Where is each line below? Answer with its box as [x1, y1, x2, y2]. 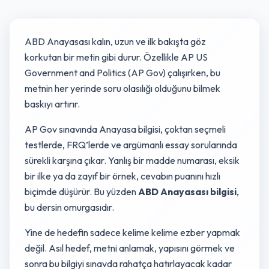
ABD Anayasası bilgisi [138, 186, 237, 198]
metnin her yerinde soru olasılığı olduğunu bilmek [25, 82, 220, 94]
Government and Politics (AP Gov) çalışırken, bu [25, 67, 220, 79]
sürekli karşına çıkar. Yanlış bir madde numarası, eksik [25, 154, 240, 166]
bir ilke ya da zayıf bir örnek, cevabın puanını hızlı [25, 170, 220, 182]
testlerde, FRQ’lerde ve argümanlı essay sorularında [25, 139, 237, 151]
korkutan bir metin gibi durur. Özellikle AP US [25, 51, 208, 63]
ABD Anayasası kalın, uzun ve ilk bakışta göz [25, 35, 206, 47]
